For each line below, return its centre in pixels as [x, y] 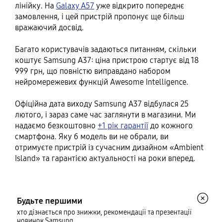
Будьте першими [50, 201]
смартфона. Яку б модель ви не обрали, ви [92, 136]
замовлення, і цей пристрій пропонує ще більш [100, 16]
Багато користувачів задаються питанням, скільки [106, 49]
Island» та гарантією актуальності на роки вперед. [105, 158]
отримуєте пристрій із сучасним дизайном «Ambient [109, 147]
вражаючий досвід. [49, 27]
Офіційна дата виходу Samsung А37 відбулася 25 [102, 104]
